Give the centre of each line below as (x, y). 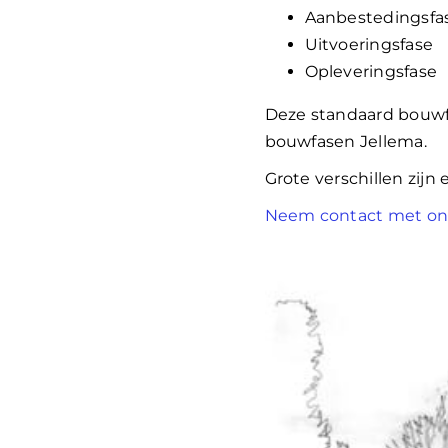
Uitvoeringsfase (369, 45)
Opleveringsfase (371, 72)
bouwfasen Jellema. (345, 142)
